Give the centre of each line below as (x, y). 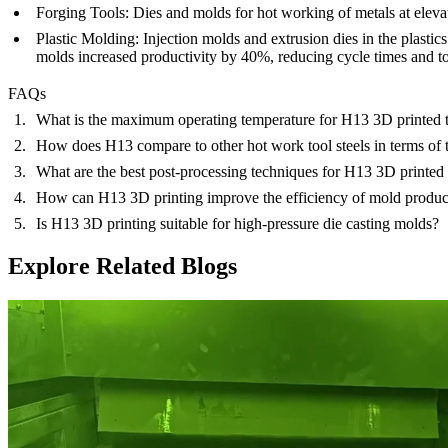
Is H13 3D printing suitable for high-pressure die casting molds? (237, 223)
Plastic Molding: (87, 38)
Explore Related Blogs (122, 265)
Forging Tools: (82, 12)
